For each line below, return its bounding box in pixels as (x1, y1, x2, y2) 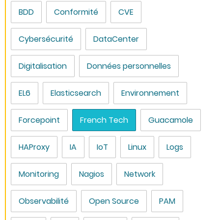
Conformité (54, 6, 99, 18)
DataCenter (93, 33, 139, 45)
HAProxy (19, 141, 50, 153)
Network (124, 168, 156, 180)
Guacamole (148, 114, 193, 126)
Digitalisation (19, 60, 67, 72)
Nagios (79, 168, 105, 180)
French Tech (80, 114, 129, 126)
